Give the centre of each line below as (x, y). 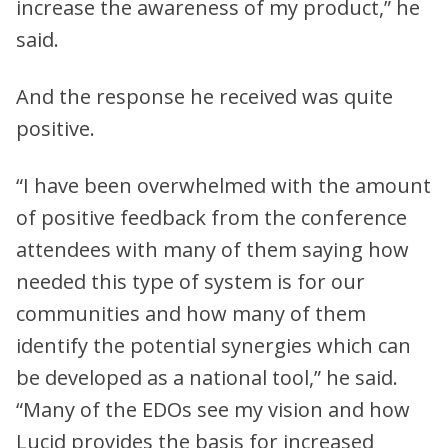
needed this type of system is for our (190, 281)
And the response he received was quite (204, 96)
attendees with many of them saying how (212, 249)
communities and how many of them (191, 313)
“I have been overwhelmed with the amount (223, 185)
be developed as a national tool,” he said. (207, 377)
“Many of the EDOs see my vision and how (213, 409)
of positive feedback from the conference (211, 217)
